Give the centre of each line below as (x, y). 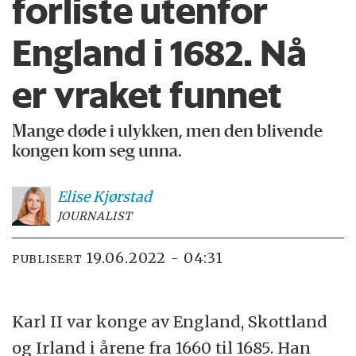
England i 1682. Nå (160, 53)
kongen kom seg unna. (97, 152)
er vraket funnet (147, 95)
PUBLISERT (47, 259)
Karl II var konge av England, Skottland (170, 322)
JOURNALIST (95, 216)
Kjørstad (122, 196)
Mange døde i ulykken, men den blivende (168, 132)
